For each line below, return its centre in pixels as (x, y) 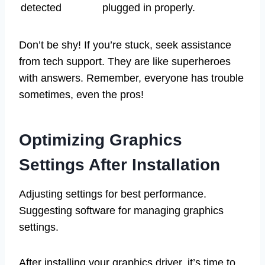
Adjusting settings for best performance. (113, 194)
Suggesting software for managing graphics (121, 210)
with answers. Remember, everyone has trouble (131, 78)
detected (41, 7)
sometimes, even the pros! (81, 94)
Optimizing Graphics (101, 140)
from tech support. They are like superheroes (125, 61)
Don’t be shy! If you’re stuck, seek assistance (125, 45)
